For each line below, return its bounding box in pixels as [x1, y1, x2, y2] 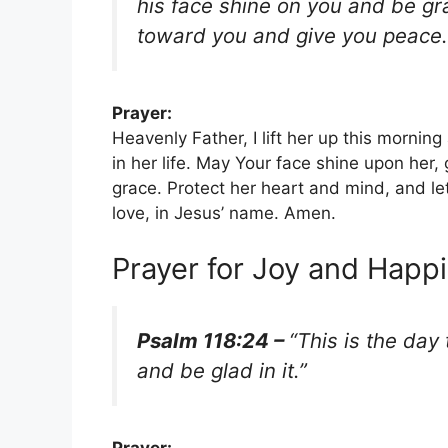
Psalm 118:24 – [137, 327, 289, 353]
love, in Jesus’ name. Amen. [112, 203, 336, 224]
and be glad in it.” [137, 357, 307, 383]
